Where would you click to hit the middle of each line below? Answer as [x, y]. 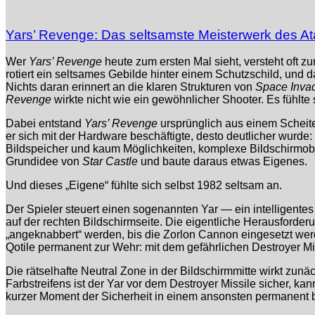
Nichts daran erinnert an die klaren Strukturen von [130, 87]
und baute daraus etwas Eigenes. [223, 162]
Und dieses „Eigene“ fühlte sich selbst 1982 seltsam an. [144, 186]
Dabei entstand [45, 124]
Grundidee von [44, 162]
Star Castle [110, 162]
